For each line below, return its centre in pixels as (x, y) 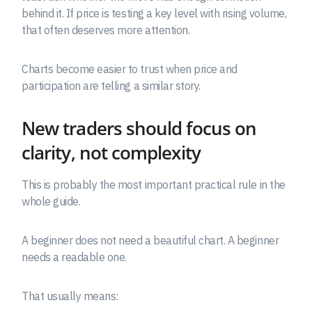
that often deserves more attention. (106, 30)
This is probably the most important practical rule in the (154, 184)
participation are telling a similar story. (111, 85)
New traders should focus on (139, 128)
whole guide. (51, 201)
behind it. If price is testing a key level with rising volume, (154, 13)
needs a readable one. (74, 257)
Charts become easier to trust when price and (130, 69)
